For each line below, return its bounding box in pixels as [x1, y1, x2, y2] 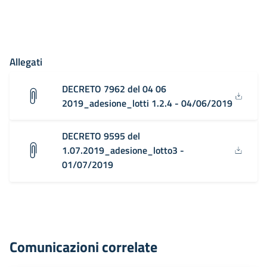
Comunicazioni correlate [10, 235, 157, 257]
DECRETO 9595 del [62, 128, 140, 143]
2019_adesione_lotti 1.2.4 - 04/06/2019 [62, 95, 232, 110]
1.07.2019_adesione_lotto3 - [62, 142, 184, 157]
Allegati [10, 54, 42, 70]
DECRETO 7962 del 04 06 [62, 81, 166, 96]
